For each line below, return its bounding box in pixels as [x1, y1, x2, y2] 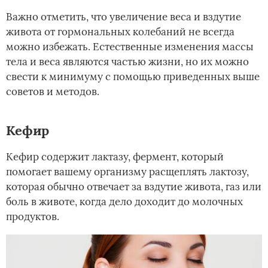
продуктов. [6, 209, 59, 223]
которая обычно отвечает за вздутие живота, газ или [6, 179, 261, 193]
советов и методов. [6, 84, 99, 98]
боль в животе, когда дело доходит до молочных [6, 194, 243, 208]
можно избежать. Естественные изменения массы [6, 39, 254, 53]
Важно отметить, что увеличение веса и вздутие [6, 10, 241, 23]
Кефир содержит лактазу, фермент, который [6, 150, 224, 163]
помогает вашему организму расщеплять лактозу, [6, 165, 249, 178]
